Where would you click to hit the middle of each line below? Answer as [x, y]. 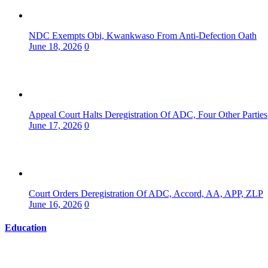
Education [26, 228]
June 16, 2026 [55, 204]
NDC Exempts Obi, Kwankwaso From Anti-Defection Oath [143, 35]
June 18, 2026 [55, 46]
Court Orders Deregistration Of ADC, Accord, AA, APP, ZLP [146, 193]
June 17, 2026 [55, 125]
